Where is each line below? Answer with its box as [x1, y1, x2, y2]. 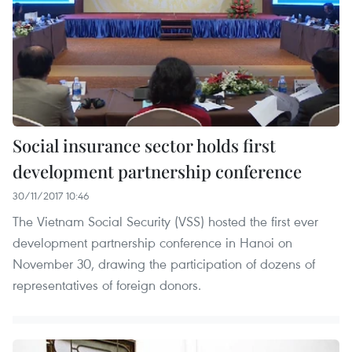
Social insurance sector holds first [13, 133, 276, 157]
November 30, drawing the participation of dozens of [13, 254, 315, 273]
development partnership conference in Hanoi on [13, 233, 292, 251]
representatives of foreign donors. [13, 275, 201, 294]
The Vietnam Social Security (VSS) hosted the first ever [13, 211, 318, 230]
